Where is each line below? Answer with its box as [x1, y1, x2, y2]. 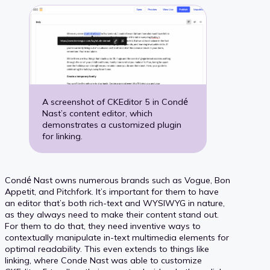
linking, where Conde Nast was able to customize [5, 255, 202, 266]
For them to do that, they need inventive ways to [5, 221, 201, 232]
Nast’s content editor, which [42, 107, 153, 119]
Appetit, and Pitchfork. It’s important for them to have [5, 186, 219, 198]
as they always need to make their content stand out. [5, 209, 219, 221]
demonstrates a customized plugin [42, 119, 182, 130]
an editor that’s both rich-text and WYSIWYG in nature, [5, 198, 225, 209]
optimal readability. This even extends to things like [5, 243, 209, 255]
